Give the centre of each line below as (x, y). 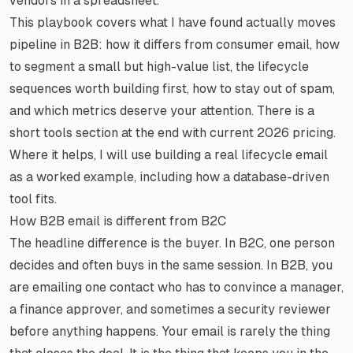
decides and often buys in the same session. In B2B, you (171, 265)
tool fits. (33, 199)
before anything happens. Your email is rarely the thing (170, 331)
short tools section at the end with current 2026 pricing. (173, 132)
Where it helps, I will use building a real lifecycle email (169, 154)
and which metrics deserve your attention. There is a (162, 110)
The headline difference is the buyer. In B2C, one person (172, 243)
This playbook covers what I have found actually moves (173, 22)
